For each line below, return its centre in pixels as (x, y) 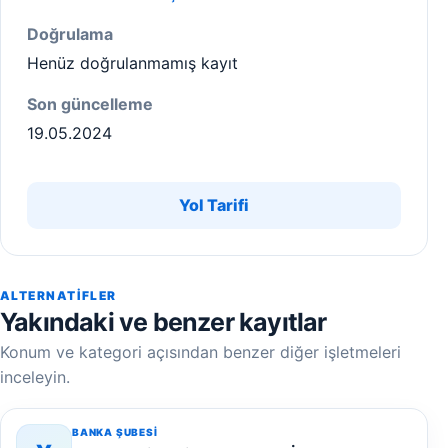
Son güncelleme (90, 104)
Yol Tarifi (214, 205)
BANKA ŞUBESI (115, 432)
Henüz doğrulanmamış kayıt (132, 63)
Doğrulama (70, 34)
